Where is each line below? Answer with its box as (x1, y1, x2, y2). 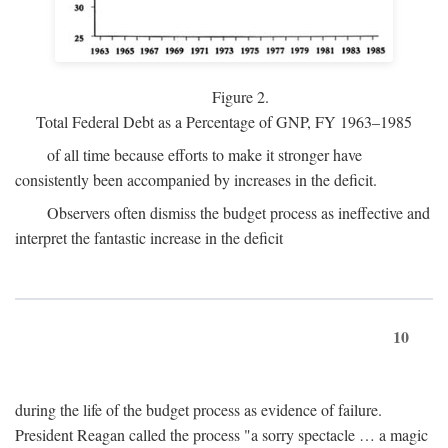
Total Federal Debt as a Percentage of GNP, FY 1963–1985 (36, 111, 412, 133)
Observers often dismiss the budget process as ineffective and (47, 202, 430, 224)
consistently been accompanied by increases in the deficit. (15, 169, 377, 191)
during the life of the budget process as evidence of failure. (15, 399, 382, 421)
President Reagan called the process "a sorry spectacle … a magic (15, 424, 428, 446)
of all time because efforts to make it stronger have (47, 144, 362, 166)
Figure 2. (211, 86, 269, 108)
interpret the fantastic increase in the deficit (15, 227, 283, 249)
